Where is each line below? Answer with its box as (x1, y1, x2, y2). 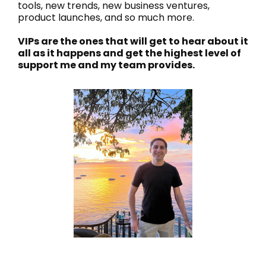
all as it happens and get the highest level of (18, 46, 241, 60)
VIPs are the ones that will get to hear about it (18, 34, 248, 48)
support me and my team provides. (18, 58, 195, 72)
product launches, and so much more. (18, 11, 194, 24)
